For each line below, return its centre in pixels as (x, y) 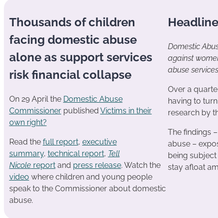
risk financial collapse (70, 74)
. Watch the (141, 165)
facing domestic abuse (73, 39)
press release (97, 165)
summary (26, 153)
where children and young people (91, 177)
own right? (28, 122)
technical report (76, 153)
